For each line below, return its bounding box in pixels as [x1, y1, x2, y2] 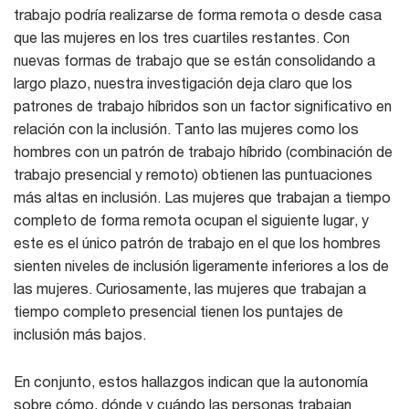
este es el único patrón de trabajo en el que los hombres [14, 233, 381, 251]
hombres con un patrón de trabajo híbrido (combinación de [14, 142, 393, 160]
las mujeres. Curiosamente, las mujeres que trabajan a [14, 278, 366, 297]
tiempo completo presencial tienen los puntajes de [14, 301, 343, 320]
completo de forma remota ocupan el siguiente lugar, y [14, 210, 369, 228]
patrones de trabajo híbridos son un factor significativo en [14, 96, 392, 114]
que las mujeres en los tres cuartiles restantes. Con [14, 27, 350, 46]
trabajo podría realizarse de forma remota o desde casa [14, 5, 382, 23]
